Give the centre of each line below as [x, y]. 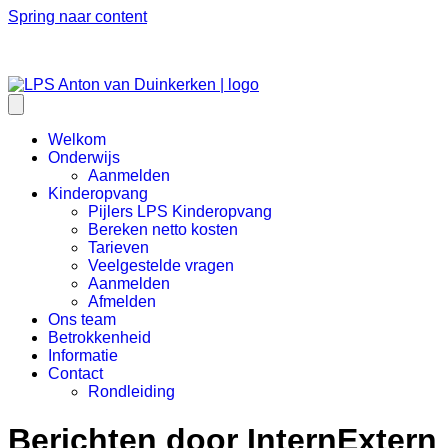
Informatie [83, 355]
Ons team [82, 319]
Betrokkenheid [99, 337]
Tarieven [118, 247]
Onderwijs [84, 157]
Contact [75, 373]
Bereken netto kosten [163, 229]
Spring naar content [77, 16]
